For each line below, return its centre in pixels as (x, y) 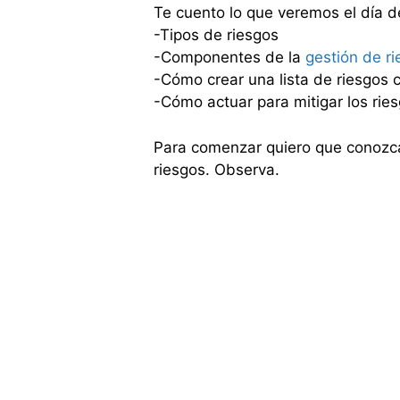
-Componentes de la (229, 57)
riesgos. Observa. (217, 169)
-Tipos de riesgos (216, 35)
